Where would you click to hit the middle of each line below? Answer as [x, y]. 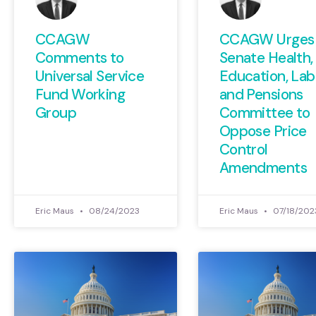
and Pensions [261, 94]
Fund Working [80, 94]
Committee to [265, 113]
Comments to [80, 57]
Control [243, 149]
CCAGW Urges [267, 39]
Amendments [263, 168]
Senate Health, [266, 57]
